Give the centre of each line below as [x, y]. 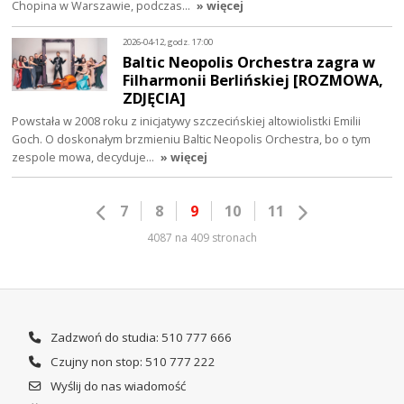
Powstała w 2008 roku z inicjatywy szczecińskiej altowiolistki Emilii [187, 120]
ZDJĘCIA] [155, 97]
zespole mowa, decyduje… [85, 156]
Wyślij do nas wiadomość [116, 386]
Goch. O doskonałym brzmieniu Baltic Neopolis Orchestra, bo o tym [192, 138]
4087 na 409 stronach [202, 237]
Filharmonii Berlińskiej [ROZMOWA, [253, 79]
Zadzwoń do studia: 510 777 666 [139, 338]
